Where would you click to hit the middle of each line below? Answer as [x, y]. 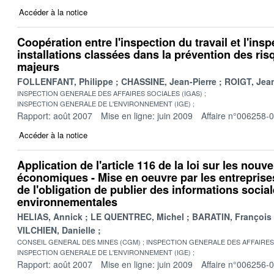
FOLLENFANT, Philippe [65, 81]
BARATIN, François [232, 216]
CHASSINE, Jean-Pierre [169, 81]
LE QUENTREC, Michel [137, 216]
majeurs [38, 66]
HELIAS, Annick [50, 216]
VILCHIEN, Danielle [56, 230]
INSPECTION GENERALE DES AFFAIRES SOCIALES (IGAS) [110, 93]
